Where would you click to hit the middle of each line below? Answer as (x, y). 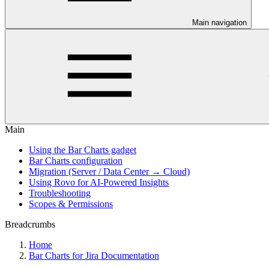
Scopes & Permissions (71, 204)
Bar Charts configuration (76, 161)
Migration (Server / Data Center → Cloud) (109, 171)
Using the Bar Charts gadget (83, 150)
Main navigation (219, 23)
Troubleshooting (60, 193)
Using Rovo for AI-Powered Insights (99, 182)
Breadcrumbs (30, 224)
